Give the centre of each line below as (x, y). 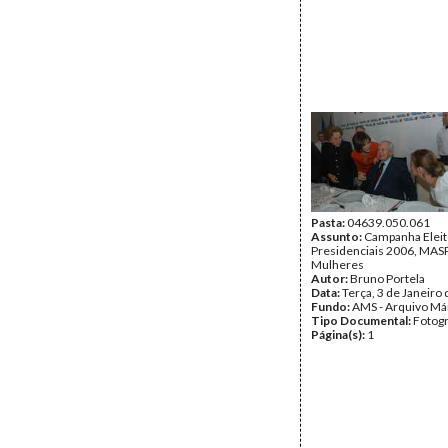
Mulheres (337, 264)
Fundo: (331, 306)
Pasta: (329, 222)
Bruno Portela (387, 278)
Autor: (330, 278)
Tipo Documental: (362, 320)
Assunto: (337, 236)
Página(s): (339, 334)
